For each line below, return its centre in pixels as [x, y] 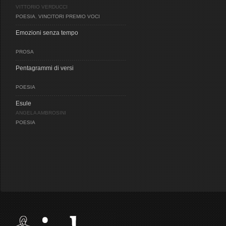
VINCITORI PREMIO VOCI [69, 16]
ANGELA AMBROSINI [41, 113]
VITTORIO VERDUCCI [42, 7]
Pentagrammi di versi [45, 68]
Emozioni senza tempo [47, 33]
